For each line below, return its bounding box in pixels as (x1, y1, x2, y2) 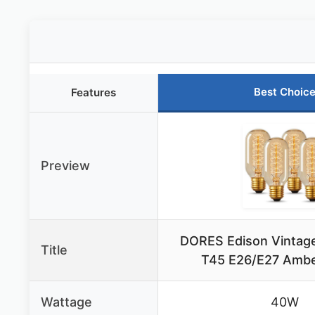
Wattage (41, 295, 92, 310)
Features (71, 86, 116, 100)
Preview (41, 158, 90, 174)
